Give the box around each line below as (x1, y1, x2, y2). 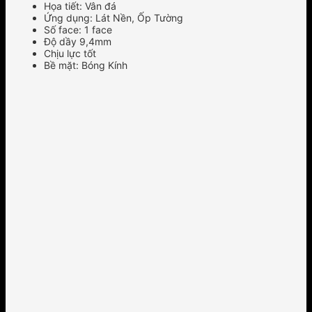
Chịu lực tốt (44, 47, 96, 59)
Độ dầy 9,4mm (44, 35, 111, 47)
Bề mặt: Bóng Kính (44, 58, 127, 71)
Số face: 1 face (44, 23, 112, 36)
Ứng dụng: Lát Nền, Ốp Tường (44, 11, 183, 24)
